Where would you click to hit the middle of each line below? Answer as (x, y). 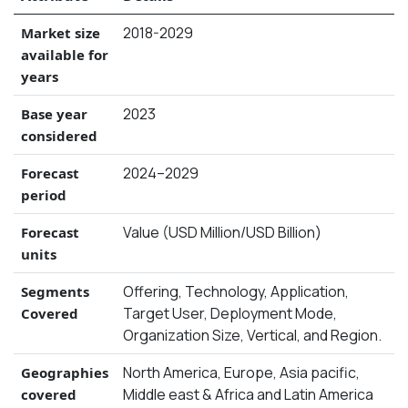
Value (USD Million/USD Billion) (222, 232)
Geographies (65, 372)
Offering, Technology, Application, (236, 291)
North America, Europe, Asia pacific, (241, 372)
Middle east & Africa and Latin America (248, 394)
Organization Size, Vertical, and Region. (252, 335)
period (44, 194)
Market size (61, 32)
